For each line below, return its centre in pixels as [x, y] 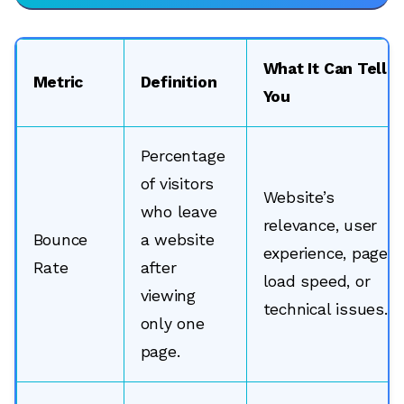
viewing [168, 295]
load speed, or [317, 281]
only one [172, 323]
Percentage [183, 156]
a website [177, 239]
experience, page [325, 253]
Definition [179, 82]
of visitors [177, 184]
